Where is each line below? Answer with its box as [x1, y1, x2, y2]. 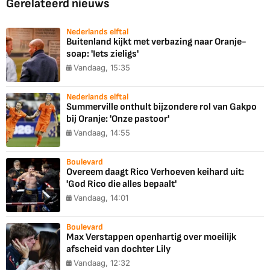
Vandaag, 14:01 [74, 193, 128, 203]
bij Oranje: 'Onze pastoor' [66, 113, 169, 125]
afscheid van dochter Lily [66, 243, 171, 256]
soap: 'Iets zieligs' [66, 48, 139, 60]
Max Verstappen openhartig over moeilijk [66, 231, 236, 243]
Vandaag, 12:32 [74, 258, 130, 268]
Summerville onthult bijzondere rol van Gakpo [66, 101, 257, 113]
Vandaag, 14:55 [74, 128, 130, 138]
